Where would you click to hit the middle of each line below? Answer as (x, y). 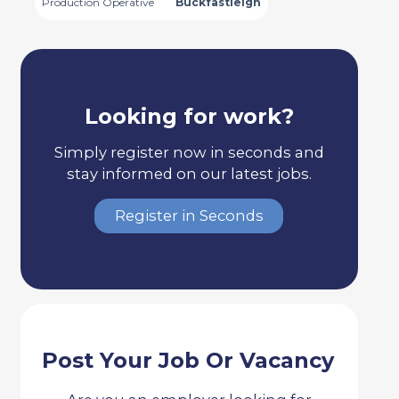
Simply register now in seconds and (189, 152)
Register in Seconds (189, 216)
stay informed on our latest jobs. (189, 173)
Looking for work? (189, 116)
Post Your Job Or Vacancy (187, 360)
